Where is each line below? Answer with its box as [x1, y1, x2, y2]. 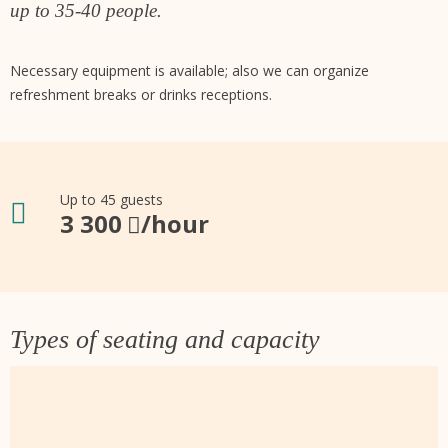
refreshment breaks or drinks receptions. [10, 84, 272, 104]
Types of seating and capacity [10, 324, 320, 354]
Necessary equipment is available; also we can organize [10, 60, 369, 80]
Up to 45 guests [60, 189, 163, 209]
